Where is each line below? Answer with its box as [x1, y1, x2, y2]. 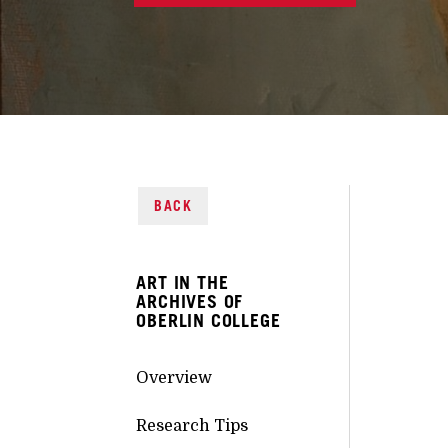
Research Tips [136, 416, 249, 435]
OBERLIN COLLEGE [136, 309, 281, 331]
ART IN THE [136, 271, 229, 293]
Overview [136, 368, 213, 387]
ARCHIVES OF [136, 290, 244, 312]
